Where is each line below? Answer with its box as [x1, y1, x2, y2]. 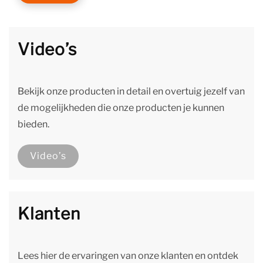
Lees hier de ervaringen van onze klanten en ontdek [18, 250, 238, 262]
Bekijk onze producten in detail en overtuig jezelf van [18, 86, 245, 97]
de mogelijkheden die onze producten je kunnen [18, 102, 224, 114]
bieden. [18, 119, 49, 130]
